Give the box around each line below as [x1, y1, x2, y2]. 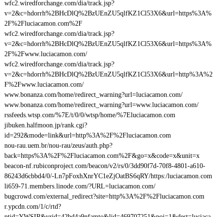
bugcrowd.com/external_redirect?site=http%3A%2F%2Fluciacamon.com [4, 193, 204, 200]
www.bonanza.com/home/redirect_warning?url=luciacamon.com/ [4, 91, 183, 98]
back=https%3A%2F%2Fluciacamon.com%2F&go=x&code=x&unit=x [4, 152, 200, 159]
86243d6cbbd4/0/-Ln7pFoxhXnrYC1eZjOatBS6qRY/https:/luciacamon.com [4, 172, 212, 180]
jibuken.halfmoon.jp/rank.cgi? [4, 122, 87, 129]
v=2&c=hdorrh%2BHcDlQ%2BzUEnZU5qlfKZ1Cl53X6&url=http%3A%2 [4, 71, 213, 78]
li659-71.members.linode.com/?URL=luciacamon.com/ [4, 183, 155, 190]
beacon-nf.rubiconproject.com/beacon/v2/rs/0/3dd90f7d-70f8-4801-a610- [4, 162, 205, 170]
